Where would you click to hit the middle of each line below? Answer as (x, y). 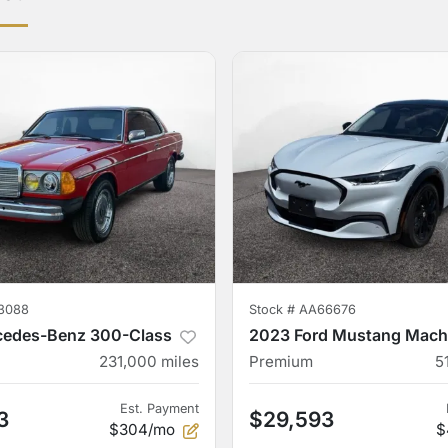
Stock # (274, 309)
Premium (281, 361)
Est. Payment (159, 408)
